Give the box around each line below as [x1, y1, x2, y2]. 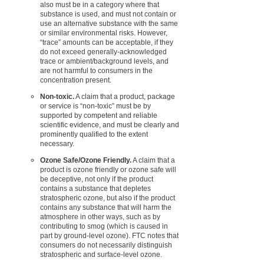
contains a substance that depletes [40, 184, 151, 193]
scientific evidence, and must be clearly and [40, 120, 179, 129]
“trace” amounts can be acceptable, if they [40, 38, 173, 47]
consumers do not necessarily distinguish [40, 240, 172, 249]
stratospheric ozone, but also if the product [40, 193, 175, 202]
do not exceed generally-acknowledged [40, 47, 167, 56]
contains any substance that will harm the [40, 203, 171, 212]
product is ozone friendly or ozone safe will [40, 165, 176, 174]
